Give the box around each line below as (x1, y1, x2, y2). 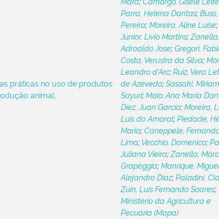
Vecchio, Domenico (141, 136, 206, 147)
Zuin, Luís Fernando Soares (120, 183, 215, 194)
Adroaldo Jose (120, 43, 171, 53)
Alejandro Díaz (120, 172, 172, 182)
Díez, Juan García (120, 101, 181, 112)
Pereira (120, 19, 146, 30)
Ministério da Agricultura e (120, 195, 211, 206)
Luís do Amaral (120, 113, 174, 124)
